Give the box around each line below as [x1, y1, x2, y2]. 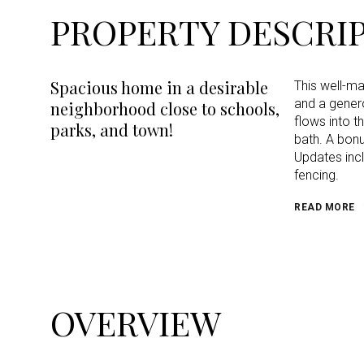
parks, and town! [50, 119, 173, 141]
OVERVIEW [50, 299, 221, 345]
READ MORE [294, 201, 355, 213]
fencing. [294, 167, 339, 183]
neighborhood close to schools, [50, 97, 279, 119]
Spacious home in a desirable [50, 76, 268, 98]
